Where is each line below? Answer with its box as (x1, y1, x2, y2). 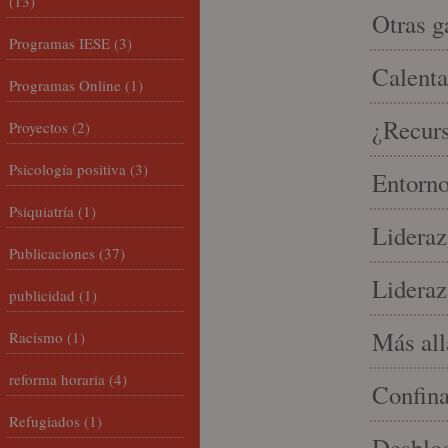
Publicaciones (9, 243, 95, 263)
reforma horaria (9, 369, 105, 389)
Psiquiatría (9, 201, 74, 221)
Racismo (9, 327, 63, 347)
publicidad (9, 285, 75, 305)
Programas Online (9, 75, 121, 95)
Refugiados (9, 411, 80, 431)
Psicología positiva (9, 159, 126, 179)
